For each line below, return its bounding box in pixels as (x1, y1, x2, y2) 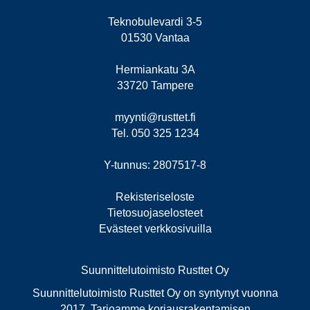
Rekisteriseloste (116, 191, 194, 203)
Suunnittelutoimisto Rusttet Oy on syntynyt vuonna (32, 287, 278, 300)
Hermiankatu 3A (115, 64, 195, 76)
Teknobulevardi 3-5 (108, 16, 202, 28)
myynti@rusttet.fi (114, 111, 196, 124)
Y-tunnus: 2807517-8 (104, 159, 206, 172)
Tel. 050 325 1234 (111, 127, 199, 140)
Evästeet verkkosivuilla (98, 223, 212, 235)
